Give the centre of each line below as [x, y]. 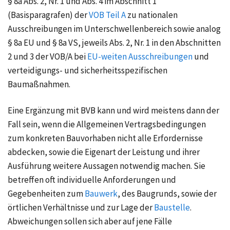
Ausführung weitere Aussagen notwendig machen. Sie [107, 166]
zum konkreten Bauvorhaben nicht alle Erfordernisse [105, 138]
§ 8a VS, [66, 43]
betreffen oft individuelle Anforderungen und [92, 180]
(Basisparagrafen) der [48, 15]
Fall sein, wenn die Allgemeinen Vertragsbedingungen [107, 124]
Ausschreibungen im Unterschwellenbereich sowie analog [114, 29]
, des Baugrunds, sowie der [167, 194]
